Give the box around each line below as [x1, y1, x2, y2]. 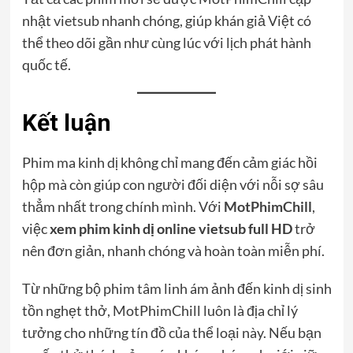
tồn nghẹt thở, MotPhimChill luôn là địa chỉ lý [21, 301, 298, 319]
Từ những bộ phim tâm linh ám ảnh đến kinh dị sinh [21, 279, 332, 297]
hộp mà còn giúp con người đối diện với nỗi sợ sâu [21, 175, 324, 193]
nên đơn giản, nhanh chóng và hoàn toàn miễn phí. [21, 241, 325, 259]
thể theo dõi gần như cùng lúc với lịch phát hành [21, 33, 311, 51]
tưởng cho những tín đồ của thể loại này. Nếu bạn [21, 323, 321, 341]
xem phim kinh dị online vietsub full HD [49, 219, 292, 237]
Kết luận [21, 108, 111, 136]
